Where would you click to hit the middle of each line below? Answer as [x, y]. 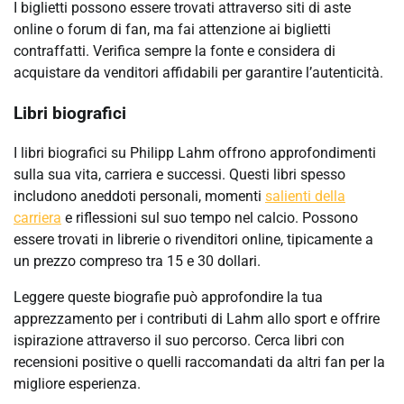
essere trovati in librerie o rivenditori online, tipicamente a [193, 240]
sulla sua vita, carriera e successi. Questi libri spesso [179, 175]
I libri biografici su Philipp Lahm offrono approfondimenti [195, 153]
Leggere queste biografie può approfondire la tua [168, 298]
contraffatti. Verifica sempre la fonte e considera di [174, 50]
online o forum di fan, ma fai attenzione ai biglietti [172, 29]
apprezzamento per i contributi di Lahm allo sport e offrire [197, 319]
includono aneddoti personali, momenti [139, 197]
